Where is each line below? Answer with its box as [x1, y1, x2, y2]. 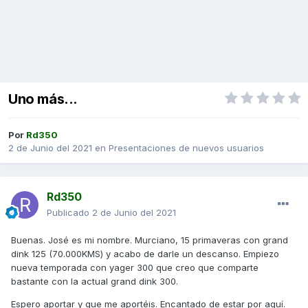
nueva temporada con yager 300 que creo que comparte [11, 262, 258, 274]
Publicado [47, 207, 92, 219]
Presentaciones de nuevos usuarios [109, 142, 264, 154]
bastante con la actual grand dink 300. [11, 276, 181, 287]
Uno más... [8, 91, 78, 108]
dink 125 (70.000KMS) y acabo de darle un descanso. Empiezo [11, 248, 279, 260]
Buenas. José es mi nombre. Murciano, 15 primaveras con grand [11, 234, 288, 246]
